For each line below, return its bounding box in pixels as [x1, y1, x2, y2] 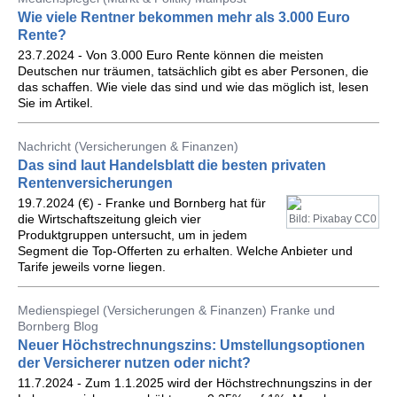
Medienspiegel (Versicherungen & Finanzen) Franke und [18, 303, 335, 317]
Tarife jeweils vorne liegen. [18, 260, 166, 274]
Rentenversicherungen [18, 175, 173, 191]
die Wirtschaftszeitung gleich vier [18, 212, 201, 226]
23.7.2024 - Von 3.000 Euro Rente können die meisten [18, 48, 323, 62]
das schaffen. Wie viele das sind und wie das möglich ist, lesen [18, 80, 369, 94]
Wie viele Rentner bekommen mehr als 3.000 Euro [18, 10, 350, 25]
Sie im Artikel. [18, 96, 93, 110]
